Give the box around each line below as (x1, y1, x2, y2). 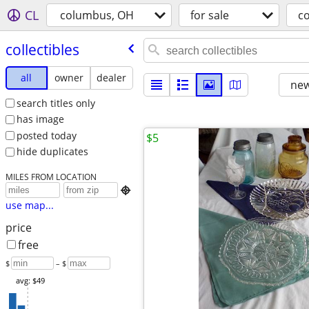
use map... (5, 199, 54, 212)
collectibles (5, 39, 79, 59)
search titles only (16, 96, 95, 110)
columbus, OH (60, 8, 134, 23)
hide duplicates (16, 145, 88, 159)
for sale (190, 8, 229, 23)
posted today (16, 128, 77, 142)
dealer (97, 70, 127, 84)
